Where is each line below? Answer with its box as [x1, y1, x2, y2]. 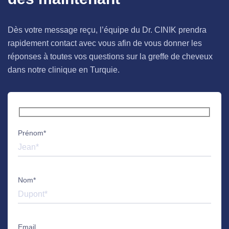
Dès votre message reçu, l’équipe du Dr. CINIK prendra [8, 25, 207, 34]
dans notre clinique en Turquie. [8, 65, 120, 74]
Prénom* [18, 129, 46, 138]
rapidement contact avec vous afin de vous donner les [8, 38, 202, 48]
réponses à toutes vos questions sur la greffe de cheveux [8, 52, 213, 61]
